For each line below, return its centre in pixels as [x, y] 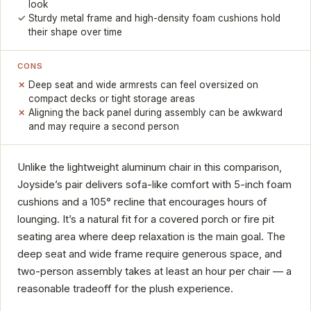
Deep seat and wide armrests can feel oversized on [144, 84]
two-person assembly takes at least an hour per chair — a [154, 271]
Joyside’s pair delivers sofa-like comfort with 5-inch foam [154, 184]
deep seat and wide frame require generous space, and [150, 254]
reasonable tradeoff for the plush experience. [125, 288]
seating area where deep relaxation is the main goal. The [151, 236]
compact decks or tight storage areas [112, 98]
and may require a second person [104, 126]
